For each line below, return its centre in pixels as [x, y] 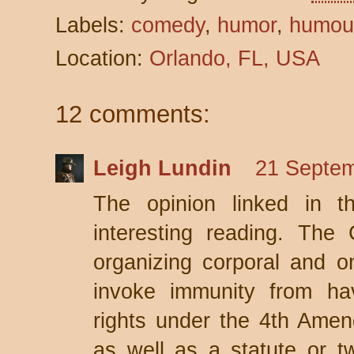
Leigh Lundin [162, 168]
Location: [102, 58]
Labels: [93, 25]
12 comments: [133, 114]
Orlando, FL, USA [235, 58]
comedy [168, 25]
